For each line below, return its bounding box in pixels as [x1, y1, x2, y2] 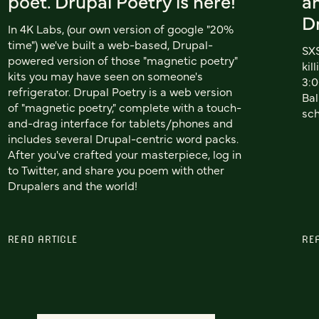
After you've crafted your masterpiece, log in [7, 146, 241, 162]
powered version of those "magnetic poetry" [7, 52, 238, 68]
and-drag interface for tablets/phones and [7, 115, 233, 131]
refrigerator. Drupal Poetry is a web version [7, 83, 232, 100]
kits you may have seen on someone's [7, 68, 203, 84]
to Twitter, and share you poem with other [7, 162, 224, 178]
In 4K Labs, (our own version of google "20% [7, 21, 234, 37]
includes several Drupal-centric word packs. [7, 130, 239, 147]
